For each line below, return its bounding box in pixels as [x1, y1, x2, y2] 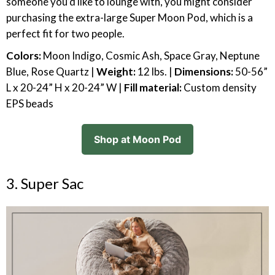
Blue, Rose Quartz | [6, 65, 96, 78]
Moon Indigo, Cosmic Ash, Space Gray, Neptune [41, 49, 260, 62]
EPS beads [6, 97, 53, 110]
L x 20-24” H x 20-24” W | [6, 81, 124, 94]
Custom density [184, 81, 257, 94]
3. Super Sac [6, 174, 83, 192]
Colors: [6, 49, 41, 62]
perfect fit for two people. [6, 27, 125, 40]
